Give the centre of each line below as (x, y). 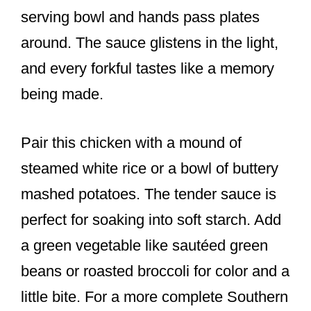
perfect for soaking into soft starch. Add (151, 220)
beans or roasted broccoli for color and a (155, 271)
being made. (62, 94)
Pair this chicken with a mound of (131, 143)
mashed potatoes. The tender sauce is (149, 194)
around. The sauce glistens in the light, (150, 43)
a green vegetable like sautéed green (144, 246)
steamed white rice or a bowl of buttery (150, 169)
